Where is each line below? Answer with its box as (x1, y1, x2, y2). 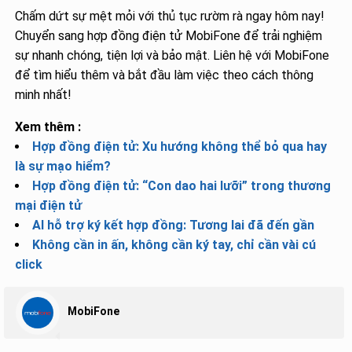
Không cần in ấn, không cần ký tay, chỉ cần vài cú (32, 236, 317, 252)
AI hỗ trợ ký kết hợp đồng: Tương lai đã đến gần (32, 217, 315, 233)
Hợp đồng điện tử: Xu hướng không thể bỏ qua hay (32, 138, 328, 154)
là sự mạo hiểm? (15, 158, 112, 174)
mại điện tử (15, 197, 82, 213)
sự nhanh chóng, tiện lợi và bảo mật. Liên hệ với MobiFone (15, 47, 330, 63)
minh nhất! (15, 86, 72, 102)
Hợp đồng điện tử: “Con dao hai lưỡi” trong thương (32, 178, 332, 193)
